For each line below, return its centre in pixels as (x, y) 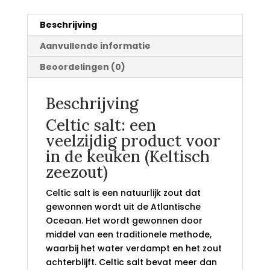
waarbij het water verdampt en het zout (133, 249)
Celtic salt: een (101, 125)
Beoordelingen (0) (82, 67)
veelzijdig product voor (133, 141)
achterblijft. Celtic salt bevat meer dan (131, 262)
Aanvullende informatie (95, 46)
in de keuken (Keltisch (127, 157)
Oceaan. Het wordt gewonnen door (124, 221)
